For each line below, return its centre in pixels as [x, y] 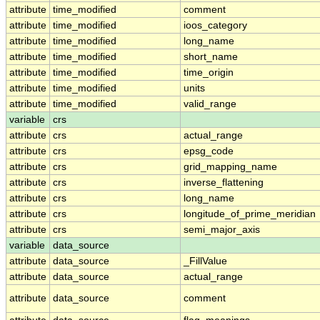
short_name [211, 57]
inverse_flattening [224, 183]
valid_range [210, 104]
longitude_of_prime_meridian [250, 214]
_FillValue [205, 261]
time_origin [209, 73]
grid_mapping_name [230, 167]
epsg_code [209, 151]
